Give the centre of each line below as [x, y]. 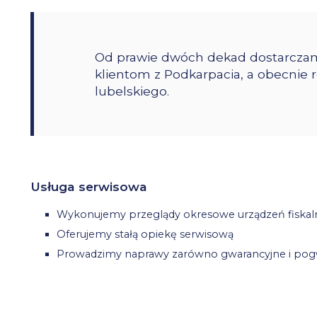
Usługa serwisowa [89, 187]
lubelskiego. [132, 91]
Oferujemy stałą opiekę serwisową [145, 235]
